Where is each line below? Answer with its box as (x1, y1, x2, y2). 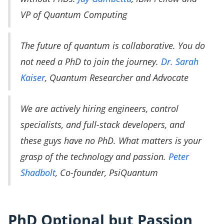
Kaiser (20, 71, 45, 83)
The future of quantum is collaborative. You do (20, 39, 205, 51)
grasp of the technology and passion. (20, 150, 168, 162)
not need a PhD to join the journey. (20, 55, 161, 67)
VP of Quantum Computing (20, 8, 127, 20)
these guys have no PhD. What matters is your (20, 134, 201, 146)
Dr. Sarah (161, 55, 198, 67)
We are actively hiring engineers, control (20, 102, 178, 114)
